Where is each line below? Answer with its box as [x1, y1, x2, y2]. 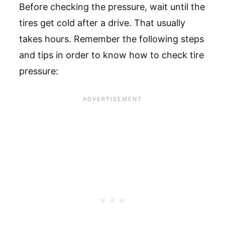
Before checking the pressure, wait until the [19, 2, 205, 13]
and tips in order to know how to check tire [19, 50, 204, 61]
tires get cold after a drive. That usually [19, 18, 185, 29]
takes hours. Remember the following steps [19, 34, 204, 45]
